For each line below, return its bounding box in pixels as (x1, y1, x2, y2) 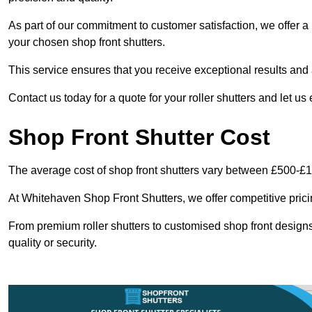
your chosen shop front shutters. (8, 36, 165, 49)
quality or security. (8, 237, 100, 249)
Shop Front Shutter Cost (8, 125, 270, 150)
